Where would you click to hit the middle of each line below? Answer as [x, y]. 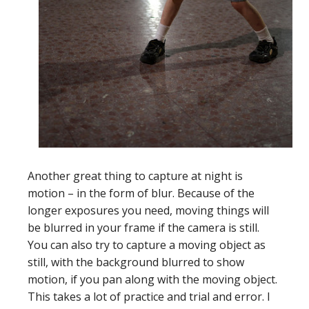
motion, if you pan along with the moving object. [152, 280]
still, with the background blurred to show [136, 262]
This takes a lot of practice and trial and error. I [149, 297]
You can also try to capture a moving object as [147, 245]
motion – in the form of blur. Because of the [141, 193]
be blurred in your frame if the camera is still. [143, 228]
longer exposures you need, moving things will [148, 211]
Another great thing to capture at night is [135, 176]
